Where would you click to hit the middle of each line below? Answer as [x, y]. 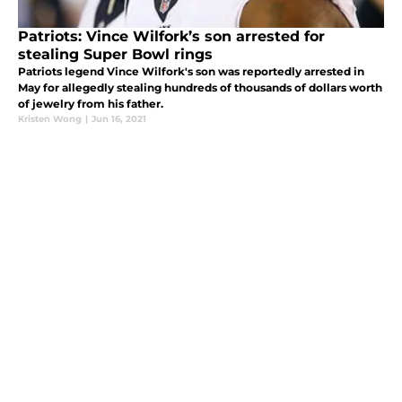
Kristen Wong [50, 118]
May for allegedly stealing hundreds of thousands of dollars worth [200, 87]
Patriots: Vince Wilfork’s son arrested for [171, 36]
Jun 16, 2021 [119, 118]
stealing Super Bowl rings [115, 54]
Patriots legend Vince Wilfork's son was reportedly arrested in [191, 71]
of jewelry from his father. [91, 103]
